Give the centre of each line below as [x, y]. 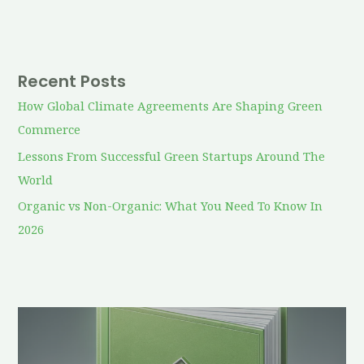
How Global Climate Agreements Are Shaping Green [171, 106]
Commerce [50, 130]
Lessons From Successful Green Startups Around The [172, 156]
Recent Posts [72, 82]
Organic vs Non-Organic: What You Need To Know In [171, 206]
